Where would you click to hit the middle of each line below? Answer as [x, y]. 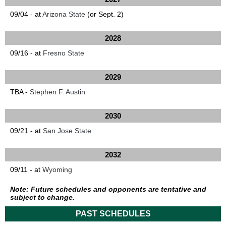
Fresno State [64, 53]
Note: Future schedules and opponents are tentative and [108, 189]
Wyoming [57, 169]
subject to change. [42, 197]
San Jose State [67, 131]
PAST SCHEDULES [113, 214]
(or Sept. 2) [104, 14]
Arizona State [64, 14]
